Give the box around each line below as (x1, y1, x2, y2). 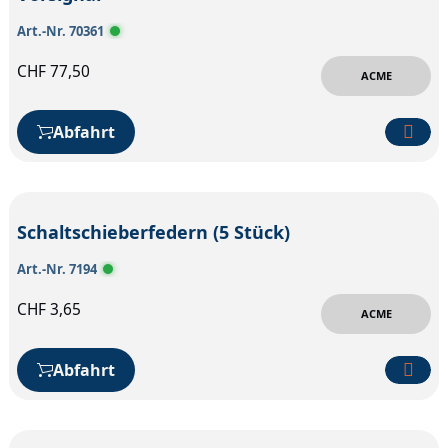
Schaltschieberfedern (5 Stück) (17, 219, 290, 244)
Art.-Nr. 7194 (17, 259, 97, 278)
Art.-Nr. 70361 (17, 21, 104, 40)
